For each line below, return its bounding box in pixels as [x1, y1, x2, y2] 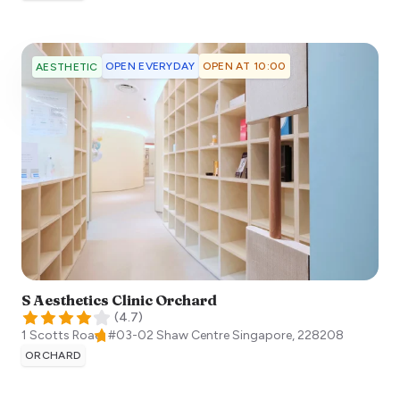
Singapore [232, 328, 292, 344]
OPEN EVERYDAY [104, 59, 196, 72]
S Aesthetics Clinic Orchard [21, 291, 217, 310]
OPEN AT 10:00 [202, 59, 287, 72]
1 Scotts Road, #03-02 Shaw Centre [21, 328, 229, 344]
